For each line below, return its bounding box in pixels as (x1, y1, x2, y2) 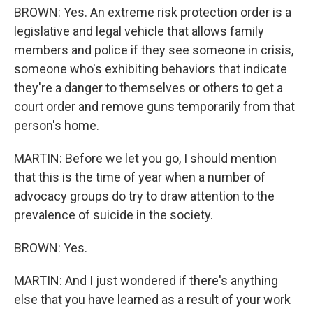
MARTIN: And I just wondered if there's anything (14, 273, 278, 288)
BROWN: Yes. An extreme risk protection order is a (14, 5, 291, 20)
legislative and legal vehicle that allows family (14, 24, 264, 38)
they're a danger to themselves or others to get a (14, 80, 283, 95)
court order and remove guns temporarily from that (14, 99, 295, 114)
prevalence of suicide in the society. (14, 208, 213, 222)
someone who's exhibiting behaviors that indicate (14, 61, 287, 76)
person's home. (14, 118, 99, 133)
